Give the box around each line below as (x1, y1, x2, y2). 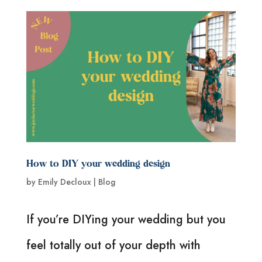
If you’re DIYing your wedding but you (26, 211, 226, 228)
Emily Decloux (37, 175, 91, 188)
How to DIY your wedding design (26, 159, 170, 169)
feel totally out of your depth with (26, 236, 201, 254)
